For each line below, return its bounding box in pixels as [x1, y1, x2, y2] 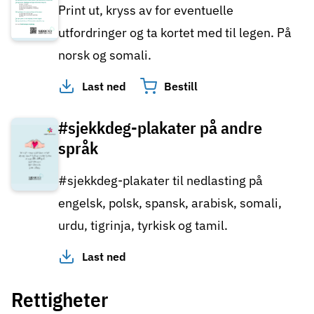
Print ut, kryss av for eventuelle [58, 2, 233, 19]
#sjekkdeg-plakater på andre [58, 116, 262, 139]
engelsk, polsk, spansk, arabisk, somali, [58, 195, 282, 212]
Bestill [164, 79, 198, 94]
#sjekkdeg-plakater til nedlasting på [58, 172, 263, 189]
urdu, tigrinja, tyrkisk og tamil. [58, 217, 228, 234]
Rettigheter [11, 286, 108, 313]
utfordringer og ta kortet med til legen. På [58, 25, 292, 41]
